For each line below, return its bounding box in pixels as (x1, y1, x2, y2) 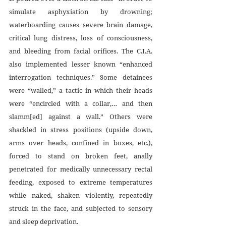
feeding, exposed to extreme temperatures (9, 177, 152, 187)
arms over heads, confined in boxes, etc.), (9, 138, 152, 147)
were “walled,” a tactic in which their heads (9, 85, 152, 95)
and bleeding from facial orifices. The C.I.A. (9, 46, 152, 55)
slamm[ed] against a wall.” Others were (9, 111, 152, 121)
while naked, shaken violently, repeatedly (9, 190, 152, 200)
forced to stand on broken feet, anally (9, 151, 152, 160)
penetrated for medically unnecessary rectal (9, 164, 152, 174)
